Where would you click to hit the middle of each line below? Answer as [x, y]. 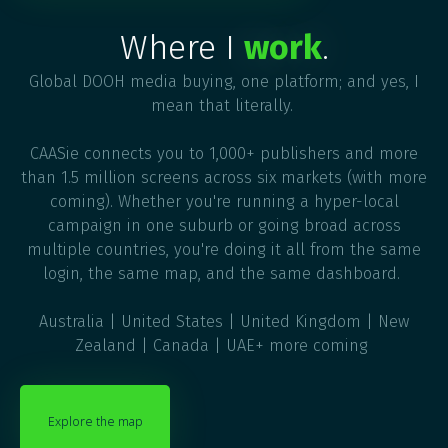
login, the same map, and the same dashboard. [224, 274]
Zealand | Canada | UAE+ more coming [224, 346]
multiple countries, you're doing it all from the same [224, 250]
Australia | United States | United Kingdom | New [224, 322]
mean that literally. [224, 106]
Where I [181, 48]
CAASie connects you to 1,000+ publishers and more [224, 154]
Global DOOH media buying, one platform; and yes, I [224, 82]
